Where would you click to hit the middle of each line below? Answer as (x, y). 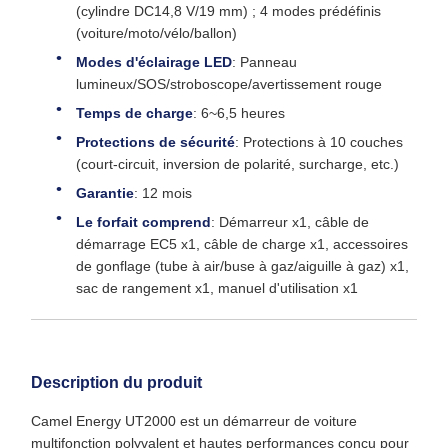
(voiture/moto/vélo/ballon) (156, 33)
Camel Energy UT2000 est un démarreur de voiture (194, 421)
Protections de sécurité (155, 142)
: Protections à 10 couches (319, 142)
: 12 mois (163, 193)
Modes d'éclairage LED (154, 62)
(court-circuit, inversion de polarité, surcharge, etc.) (237, 164)
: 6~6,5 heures (239, 113)
